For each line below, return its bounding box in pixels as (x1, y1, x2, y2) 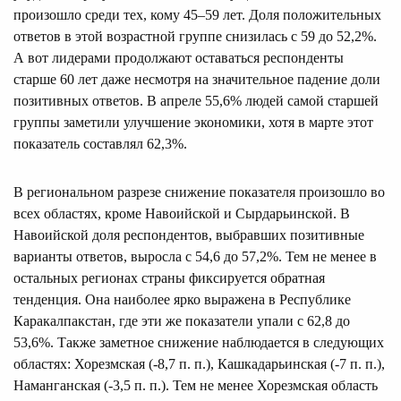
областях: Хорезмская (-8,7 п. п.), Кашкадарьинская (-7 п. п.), (13, 355, 385, 371)
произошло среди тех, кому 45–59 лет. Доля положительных (13, 6, 381, 22)
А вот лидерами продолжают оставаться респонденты (13, 49, 344, 65)
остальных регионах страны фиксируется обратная (13, 269, 325, 286)
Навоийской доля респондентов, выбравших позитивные (13, 226, 364, 243)
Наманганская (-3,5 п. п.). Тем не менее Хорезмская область (13, 377, 378, 393)
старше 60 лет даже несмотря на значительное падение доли (13, 71, 380, 87)
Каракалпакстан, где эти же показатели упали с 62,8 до (13, 312, 350, 328)
